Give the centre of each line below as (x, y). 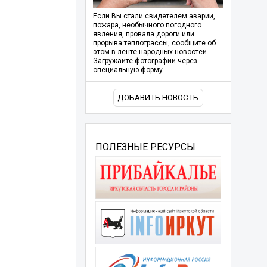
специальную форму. (128, 70)
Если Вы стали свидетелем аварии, (154, 16)
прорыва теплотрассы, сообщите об (154, 43)
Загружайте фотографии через (145, 61)
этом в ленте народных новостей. (150, 52)
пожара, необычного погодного (147, 25)
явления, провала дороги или (143, 34)
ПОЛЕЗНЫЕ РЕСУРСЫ (145, 147)
